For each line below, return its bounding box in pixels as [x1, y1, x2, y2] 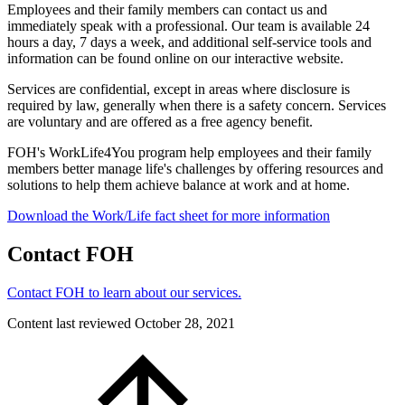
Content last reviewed [7, 315, 135, 331]
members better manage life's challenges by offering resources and [7, 160, 383, 176]
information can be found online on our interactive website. [7, 50, 344, 66]
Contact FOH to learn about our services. [7, 284, 241, 300]
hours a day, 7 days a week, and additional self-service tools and [7, 33, 372, 50]
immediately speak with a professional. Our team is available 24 [7, 17, 370, 33]
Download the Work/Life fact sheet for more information [7, 207, 330, 223]
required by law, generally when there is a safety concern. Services [7, 97, 386, 113]
